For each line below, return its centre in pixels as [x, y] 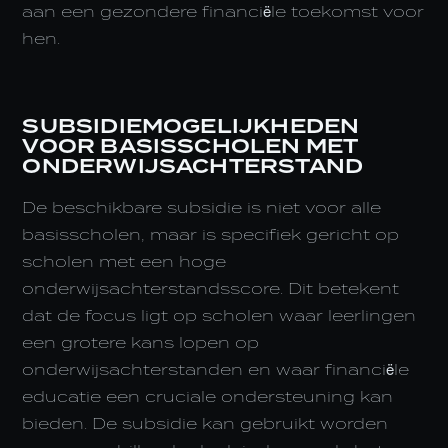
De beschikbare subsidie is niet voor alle [202, 207]
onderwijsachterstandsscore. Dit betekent [211, 288]
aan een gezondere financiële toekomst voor [223, 11]
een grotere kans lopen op [141, 342]
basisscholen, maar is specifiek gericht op [211, 234]
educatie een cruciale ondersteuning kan [208, 396]
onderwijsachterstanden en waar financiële [216, 369]
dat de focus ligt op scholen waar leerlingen [219, 315]
